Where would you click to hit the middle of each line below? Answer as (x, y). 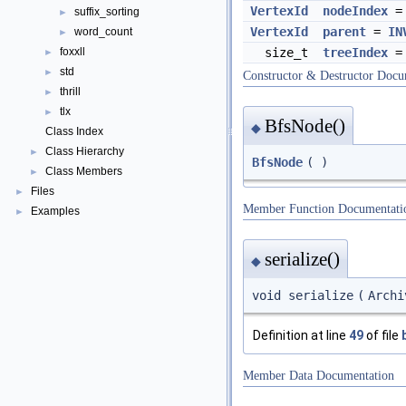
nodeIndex (355, 11)
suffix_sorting (107, 12)
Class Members (84, 171)
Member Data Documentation (319, 376)
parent (344, 32)
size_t (290, 53)
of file (382, 335)
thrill (70, 92)
